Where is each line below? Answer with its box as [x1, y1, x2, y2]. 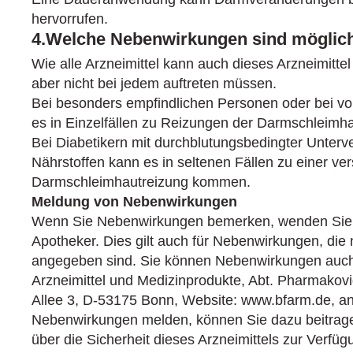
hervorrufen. [32, 11, 108, 27]
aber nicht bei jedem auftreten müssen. [32, 76, 277, 91]
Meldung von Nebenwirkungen [32, 194, 237, 210]
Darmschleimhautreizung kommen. [32, 174, 251, 190]
